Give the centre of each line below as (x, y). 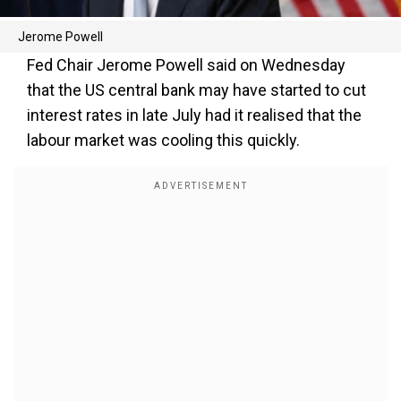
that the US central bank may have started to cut (196, 90)
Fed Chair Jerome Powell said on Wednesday (186, 65)
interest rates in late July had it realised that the (194, 115)
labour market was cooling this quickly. (163, 140)
